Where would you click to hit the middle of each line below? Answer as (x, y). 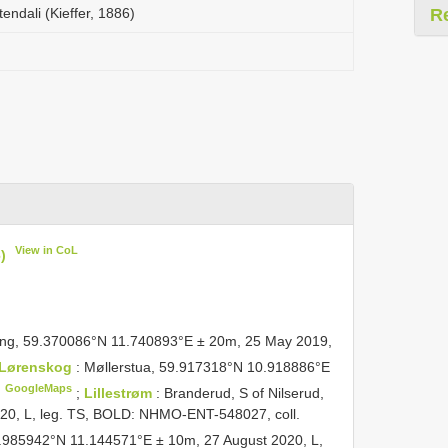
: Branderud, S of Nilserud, (240, 392)
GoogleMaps (39, 387)
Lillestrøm (120, 392)
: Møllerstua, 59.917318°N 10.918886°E (203, 366)
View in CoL (47, 250)
